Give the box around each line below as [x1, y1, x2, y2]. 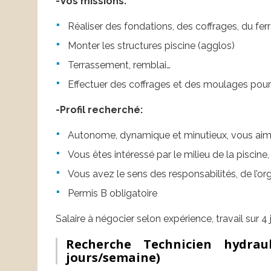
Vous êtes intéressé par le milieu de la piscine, [68, 149, 269, 161]
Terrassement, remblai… [68, 59, 171, 71]
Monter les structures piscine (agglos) [68, 40, 235, 52]
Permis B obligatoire [68, 188, 157, 200]
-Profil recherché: [56, 104, 143, 116]
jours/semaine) [66, 249, 160, 266]
